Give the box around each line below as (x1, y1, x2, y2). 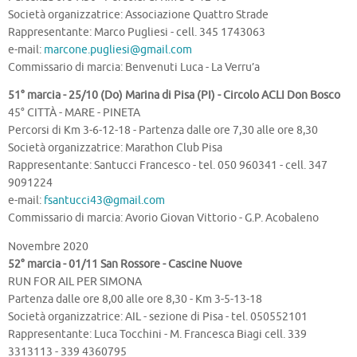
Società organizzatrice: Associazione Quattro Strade (8, 7, 269, 22)
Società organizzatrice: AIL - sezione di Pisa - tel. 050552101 (8, 309, 308, 324)
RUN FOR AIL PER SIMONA (8, 274, 142, 288)
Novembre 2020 (8, 239, 88, 253)
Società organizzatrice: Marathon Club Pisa (8, 141, 222, 155)
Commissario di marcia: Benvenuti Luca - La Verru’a (8, 60, 260, 74)
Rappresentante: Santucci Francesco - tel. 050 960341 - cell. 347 (8, 159, 328, 173)
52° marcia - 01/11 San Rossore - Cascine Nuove (8, 257, 242, 271)
